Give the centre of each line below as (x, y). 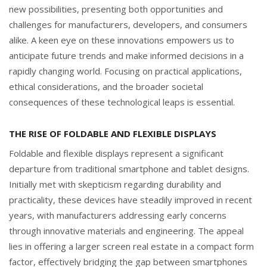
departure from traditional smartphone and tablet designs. (129, 168)
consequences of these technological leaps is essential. (122, 102)
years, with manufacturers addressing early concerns (118, 215)
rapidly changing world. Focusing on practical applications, (125, 71)
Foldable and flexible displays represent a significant (116, 153)
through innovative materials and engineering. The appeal (126, 230)
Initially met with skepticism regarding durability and (115, 184)
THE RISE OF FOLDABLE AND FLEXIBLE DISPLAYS (113, 133)
